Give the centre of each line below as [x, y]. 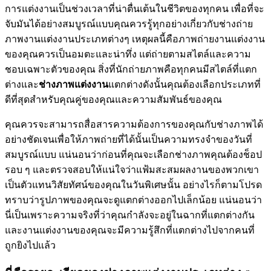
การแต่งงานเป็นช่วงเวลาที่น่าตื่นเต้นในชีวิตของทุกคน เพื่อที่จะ [135, 9]
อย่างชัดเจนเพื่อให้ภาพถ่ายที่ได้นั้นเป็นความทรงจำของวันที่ [129, 140]
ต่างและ [22, 85]
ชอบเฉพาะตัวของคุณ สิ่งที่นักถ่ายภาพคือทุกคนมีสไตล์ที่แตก [131, 70]
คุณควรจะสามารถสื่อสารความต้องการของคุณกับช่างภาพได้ [134, 125]
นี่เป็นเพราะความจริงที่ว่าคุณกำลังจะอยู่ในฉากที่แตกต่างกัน [130, 215]
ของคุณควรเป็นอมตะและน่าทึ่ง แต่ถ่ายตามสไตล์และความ [128, 54]
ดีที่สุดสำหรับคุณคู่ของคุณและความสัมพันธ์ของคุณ [113, 100]
